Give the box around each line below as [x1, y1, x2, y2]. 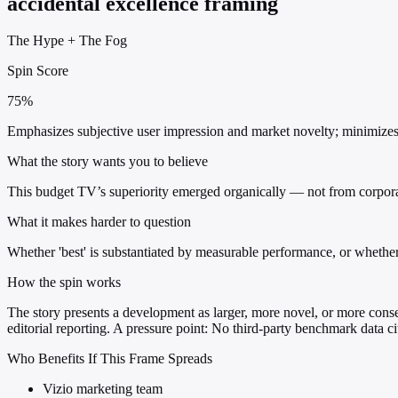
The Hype [7, 33, 64, 49]
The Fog [79, 33, 127, 49]
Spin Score [7, 63, 68, 79]
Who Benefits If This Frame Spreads [7, 351, 212, 367]
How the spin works [7, 275, 121, 291]
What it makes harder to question [7, 214, 191, 230]
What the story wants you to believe [7, 154, 208, 170]
